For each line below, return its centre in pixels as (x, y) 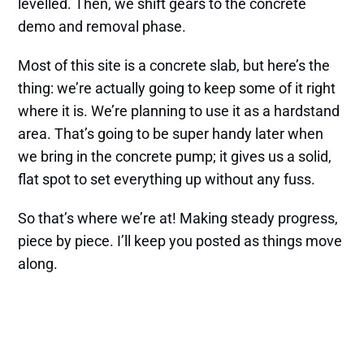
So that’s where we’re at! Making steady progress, (178, 219)
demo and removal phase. (102, 27)
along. (38, 264)
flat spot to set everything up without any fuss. (167, 180)
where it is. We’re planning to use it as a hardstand (179, 111)
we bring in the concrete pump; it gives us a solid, (175, 157)
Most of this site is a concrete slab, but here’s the (174, 66)
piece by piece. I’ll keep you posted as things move (180, 241)
